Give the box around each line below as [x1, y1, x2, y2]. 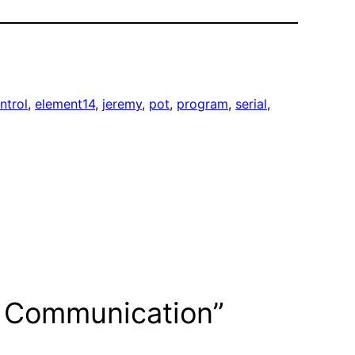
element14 [35, 96, 95, 113]
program [177, 96, 228, 113]
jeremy [102, 96, 142, 113]
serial [235, 96, 267, 113]
